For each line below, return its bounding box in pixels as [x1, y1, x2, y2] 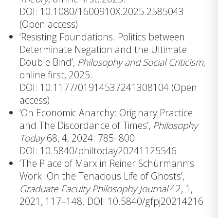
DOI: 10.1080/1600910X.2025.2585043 [19, 5, 184, 18]
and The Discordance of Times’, [19, 119, 153, 132]
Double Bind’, [19, 55, 77, 69]
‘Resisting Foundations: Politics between [19, 30, 185, 44]
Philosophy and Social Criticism [77, 55, 203, 69]
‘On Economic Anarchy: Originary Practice [19, 106, 193, 120]
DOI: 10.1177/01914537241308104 [19, 81, 169, 94]
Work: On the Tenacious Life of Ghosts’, [19, 169, 184, 183]
